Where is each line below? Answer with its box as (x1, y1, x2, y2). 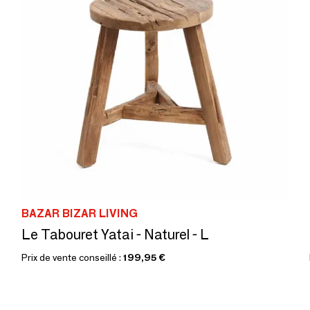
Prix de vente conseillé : (21, 250, 123, 264)
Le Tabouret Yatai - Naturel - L (21, 226, 209, 243)
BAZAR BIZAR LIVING (21, 206, 138, 220)
